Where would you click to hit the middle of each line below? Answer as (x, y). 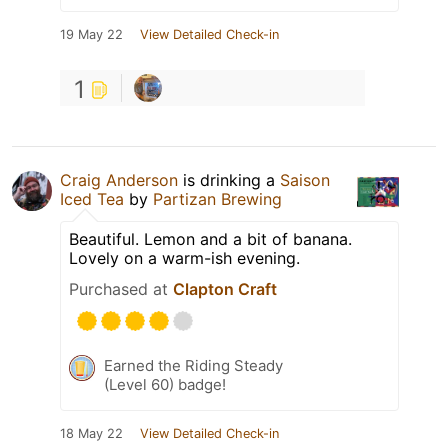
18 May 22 (91, 434)
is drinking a (229, 180)
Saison (305, 180)
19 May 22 (91, 35)
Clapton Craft (225, 289)
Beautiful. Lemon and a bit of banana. (210, 239)
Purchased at (121, 289)
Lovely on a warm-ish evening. (184, 258)
